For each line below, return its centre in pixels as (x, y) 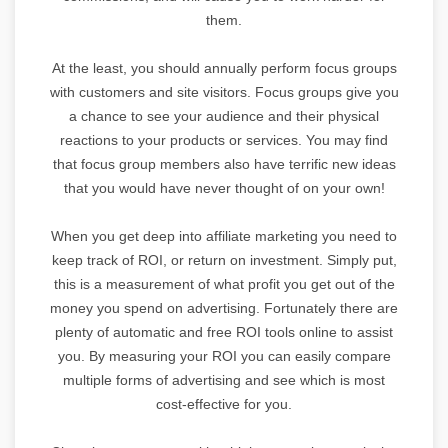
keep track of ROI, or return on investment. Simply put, (224, 259)
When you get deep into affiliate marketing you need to (224, 235)
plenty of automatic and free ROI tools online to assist (224, 331)
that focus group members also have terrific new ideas (224, 163)
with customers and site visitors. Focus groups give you (224, 91)
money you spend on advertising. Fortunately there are (224, 307)
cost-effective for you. (224, 403)
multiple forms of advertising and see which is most (224, 379)
